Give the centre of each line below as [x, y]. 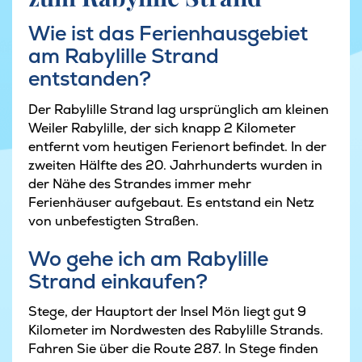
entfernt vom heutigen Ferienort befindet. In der [177, 146]
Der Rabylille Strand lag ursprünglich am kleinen [179, 109]
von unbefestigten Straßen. [114, 221]
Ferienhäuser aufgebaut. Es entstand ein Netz [171, 202]
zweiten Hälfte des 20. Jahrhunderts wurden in [175, 165]
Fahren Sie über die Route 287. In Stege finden [173, 349]
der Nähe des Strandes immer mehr [140, 183]
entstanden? [90, 79]
